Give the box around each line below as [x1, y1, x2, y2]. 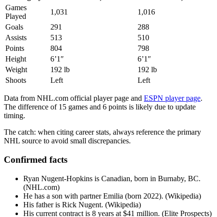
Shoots [5, 76, 26, 85]
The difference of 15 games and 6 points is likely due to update [4, 103, 196, 111]
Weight [5, 65, 27, 74]
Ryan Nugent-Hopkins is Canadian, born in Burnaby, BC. [23, 174, 201, 183]
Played [5, 12, 26, 21]
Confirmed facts [4, 155, 67, 165]
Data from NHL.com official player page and [4, 94, 144, 103]
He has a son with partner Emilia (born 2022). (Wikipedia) [23, 191, 201, 200]
